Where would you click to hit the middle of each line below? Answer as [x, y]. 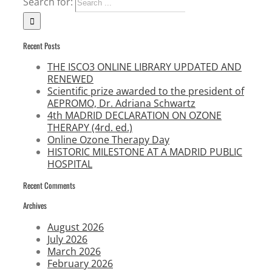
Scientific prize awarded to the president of [146, 91]
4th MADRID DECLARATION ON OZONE [134, 115]
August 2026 [76, 227]
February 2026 [80, 263]
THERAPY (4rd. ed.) [90, 127]
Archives [35, 206]
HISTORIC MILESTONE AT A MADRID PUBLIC [145, 151]
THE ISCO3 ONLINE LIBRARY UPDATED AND [144, 66]
